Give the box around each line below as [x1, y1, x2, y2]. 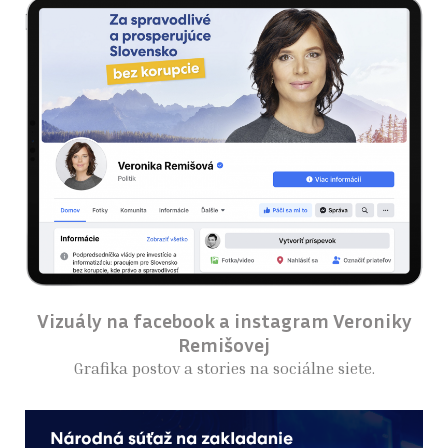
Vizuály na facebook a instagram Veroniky [36, 307, 412, 332]
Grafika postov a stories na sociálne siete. [73, 357, 375, 378]
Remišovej [178, 331, 270, 356]
